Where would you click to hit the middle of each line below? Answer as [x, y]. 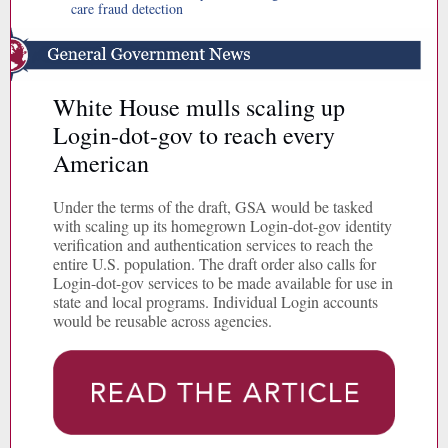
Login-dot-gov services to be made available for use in [223, 282]
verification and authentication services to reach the [213, 244]
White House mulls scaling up [199, 107]
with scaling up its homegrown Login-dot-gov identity [222, 225]
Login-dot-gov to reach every [194, 135]
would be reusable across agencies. [162, 320]
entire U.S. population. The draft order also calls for [214, 263]
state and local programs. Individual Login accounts [215, 301]
